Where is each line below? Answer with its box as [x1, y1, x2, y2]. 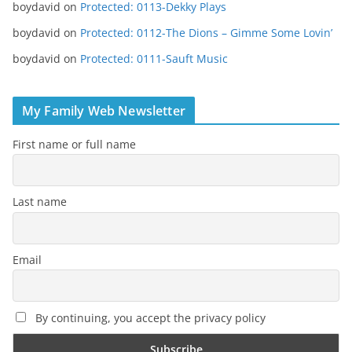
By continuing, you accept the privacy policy [32, 310, 266, 325]
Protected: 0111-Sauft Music [80, 50, 228, 66]
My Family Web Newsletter [22, 101, 185, 119]
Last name [13, 194, 67, 210]
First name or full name [13, 136, 136, 152]
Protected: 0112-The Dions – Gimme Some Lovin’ [80, 24, 332, 40]
